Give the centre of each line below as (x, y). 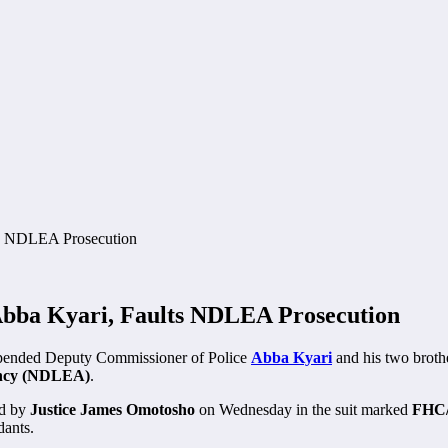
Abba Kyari (291, 357)
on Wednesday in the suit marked (303, 409)
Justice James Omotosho (112, 409)
